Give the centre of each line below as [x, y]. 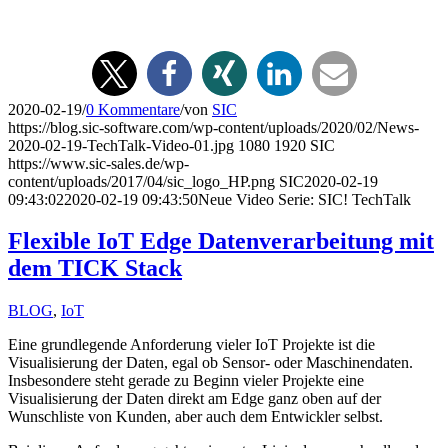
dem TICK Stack [95, 268]
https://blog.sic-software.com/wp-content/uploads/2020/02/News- [213, 127]
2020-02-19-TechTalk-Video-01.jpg [121, 145]
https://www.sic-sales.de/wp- [98, 163]
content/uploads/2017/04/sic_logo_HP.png [141, 181]
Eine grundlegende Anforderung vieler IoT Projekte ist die [191, 345]
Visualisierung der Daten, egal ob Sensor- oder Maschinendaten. [210, 363]
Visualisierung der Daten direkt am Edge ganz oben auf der [194, 399]
